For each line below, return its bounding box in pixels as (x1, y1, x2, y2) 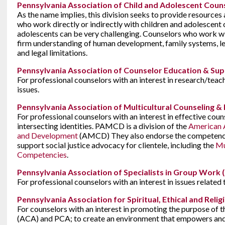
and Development (17, 131, 78, 140)
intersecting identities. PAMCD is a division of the (17, 121, 188, 131)
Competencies (17, 150, 67, 159)
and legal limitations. (17, 48, 87, 57)
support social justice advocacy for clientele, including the (17, 140, 215, 150)
